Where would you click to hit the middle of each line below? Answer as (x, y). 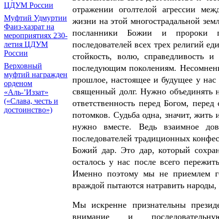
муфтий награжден (36, 75)
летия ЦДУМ (26, 44)
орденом (18, 83)
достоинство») (28, 110)
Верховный (23, 66)
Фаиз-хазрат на (29, 27)
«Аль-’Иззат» (26, 92)
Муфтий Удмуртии (35, 18)
